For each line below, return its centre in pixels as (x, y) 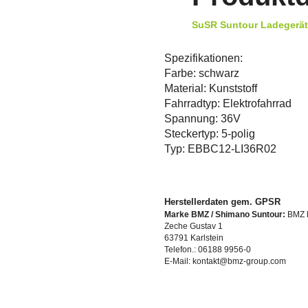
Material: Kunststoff (211, 88)
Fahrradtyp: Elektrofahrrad (228, 103)
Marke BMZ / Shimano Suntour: (225, 214)
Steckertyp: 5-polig (210, 133)
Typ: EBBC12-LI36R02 (220, 148)
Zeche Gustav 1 (194, 226)
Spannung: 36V (202, 118)
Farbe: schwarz (202, 73)
